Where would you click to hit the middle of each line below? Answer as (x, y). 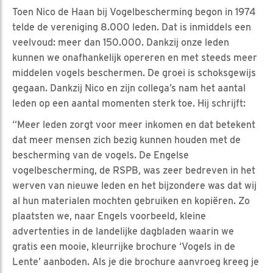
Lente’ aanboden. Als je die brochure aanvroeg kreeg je (136, 261)
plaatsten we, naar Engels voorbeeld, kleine (109, 216)
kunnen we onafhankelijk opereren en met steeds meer (135, 57)
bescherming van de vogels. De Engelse (101, 155)
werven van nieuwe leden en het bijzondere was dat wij (134, 185)
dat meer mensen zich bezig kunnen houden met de (126, 140)
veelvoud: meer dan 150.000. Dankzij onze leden (121, 42)
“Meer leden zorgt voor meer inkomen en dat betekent (134, 124)
